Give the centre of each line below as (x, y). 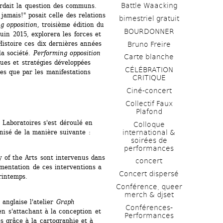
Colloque (149, 124)
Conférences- (149, 207)
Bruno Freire (149, 44)
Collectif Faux (149, 103)
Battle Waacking (149, 6)
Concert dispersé (149, 174)
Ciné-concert (149, 90)
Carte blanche (149, 57)
